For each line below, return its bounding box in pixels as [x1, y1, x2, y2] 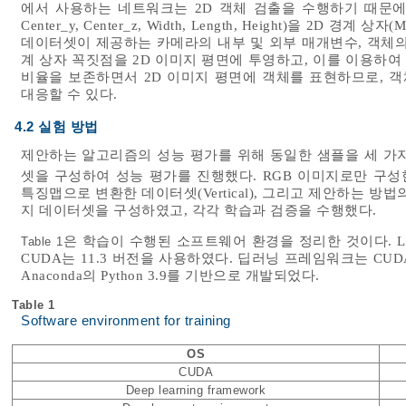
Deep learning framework [125, 383, 266, 398]
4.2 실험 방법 [14, 120, 99, 135]
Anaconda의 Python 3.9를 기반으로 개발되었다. [21, 268, 320, 284]
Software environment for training [21, 314, 231, 329]
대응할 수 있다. [21, 87, 118, 102]
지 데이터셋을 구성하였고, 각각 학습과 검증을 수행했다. [21, 203, 377, 218]
